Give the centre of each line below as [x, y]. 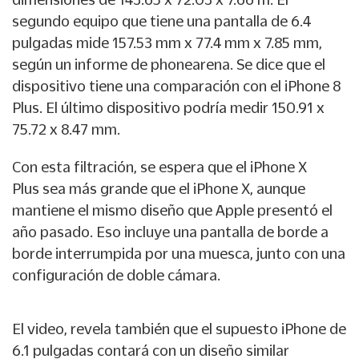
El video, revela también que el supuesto [147, 328]
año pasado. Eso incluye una [106, 231]
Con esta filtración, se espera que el [131, 166]
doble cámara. [173, 274]
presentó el [295, 210]
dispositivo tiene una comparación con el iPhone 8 [176, 85]
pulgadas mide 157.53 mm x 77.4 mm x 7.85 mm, [167, 42]
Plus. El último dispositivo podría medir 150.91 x [168, 107]
